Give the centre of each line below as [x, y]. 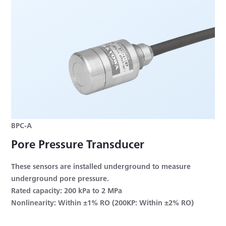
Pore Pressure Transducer [78, 144]
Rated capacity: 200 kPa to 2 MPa [67, 190]
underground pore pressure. [60, 178]
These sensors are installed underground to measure [101, 166]
